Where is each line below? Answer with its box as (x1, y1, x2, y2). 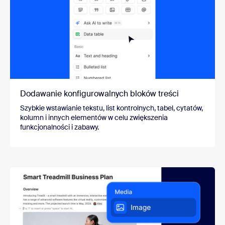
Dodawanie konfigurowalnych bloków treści (20, 88, 179, 99)
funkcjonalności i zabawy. (20, 123, 99, 132)
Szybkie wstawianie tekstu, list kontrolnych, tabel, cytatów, (20, 103, 203, 113)
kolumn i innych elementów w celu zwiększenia (20, 113, 168, 123)
